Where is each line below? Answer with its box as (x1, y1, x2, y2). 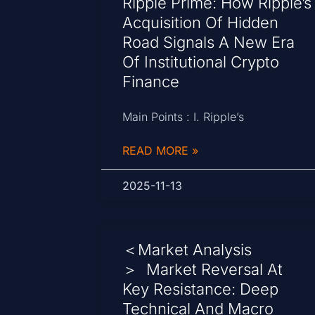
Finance (122, 72, 180, 91)
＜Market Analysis (122, 240, 252, 259)
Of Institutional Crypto (122, 53, 280, 72)
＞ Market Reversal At (122, 260, 283, 279)
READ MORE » (122, 143, 199, 158)
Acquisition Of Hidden (122, 13, 279, 32)
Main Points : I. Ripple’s (122, 110, 245, 124)
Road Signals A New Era (122, 33, 295, 52)
